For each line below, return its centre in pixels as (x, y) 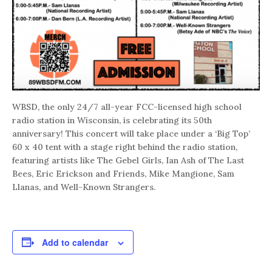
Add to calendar (75, 242)
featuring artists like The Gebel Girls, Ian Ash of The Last (128, 160)
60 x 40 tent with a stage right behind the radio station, (125, 147)
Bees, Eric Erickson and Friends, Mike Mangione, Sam (123, 173)
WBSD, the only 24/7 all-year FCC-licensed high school (127, 107)
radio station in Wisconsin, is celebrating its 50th (112, 120)
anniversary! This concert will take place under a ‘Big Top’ (131, 133)
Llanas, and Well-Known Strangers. (84, 187)
